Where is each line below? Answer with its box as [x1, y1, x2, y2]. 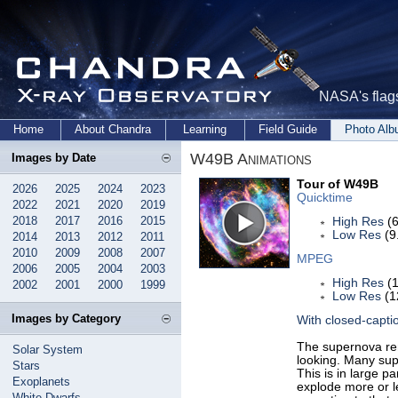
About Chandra [75, 123, 152, 136]
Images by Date [12, 151, 96, 164]
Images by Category [12, 312, 121, 325]
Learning [183, 123, 227, 136]
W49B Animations [190, 150, 312, 168]
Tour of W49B [297, 178, 378, 191]
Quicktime [297, 191, 353, 204]
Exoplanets [12, 375, 70, 388]
